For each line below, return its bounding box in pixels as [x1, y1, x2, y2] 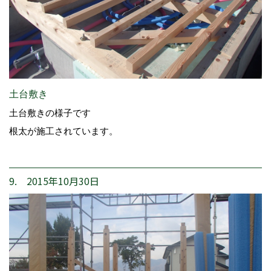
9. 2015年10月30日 [9, 173, 99, 188]
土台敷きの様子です [9, 107, 91, 118]
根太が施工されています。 [9, 125, 118, 136]
